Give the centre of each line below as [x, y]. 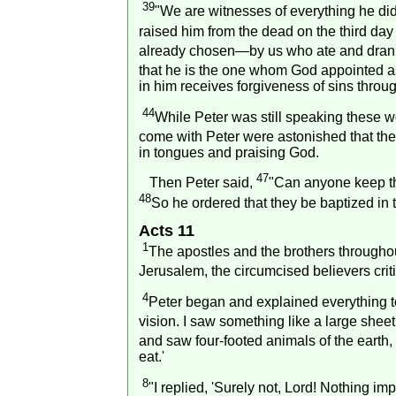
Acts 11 [166, 230]
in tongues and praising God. [228, 152]
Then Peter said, [197, 183]
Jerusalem [171, 271]
